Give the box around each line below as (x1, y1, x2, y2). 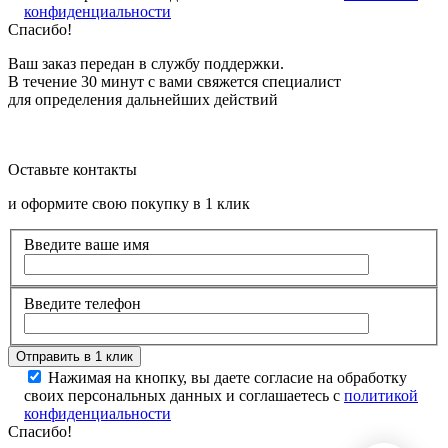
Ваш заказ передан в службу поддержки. (8, 54, 284, 72)
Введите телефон (24, 294, 141, 312)
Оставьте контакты (8, 160, 137, 178)
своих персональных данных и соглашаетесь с (24, 386, 344, 404)
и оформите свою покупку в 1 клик (8, 194, 250, 212)
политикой (344, 386, 418, 404)
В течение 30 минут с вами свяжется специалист (8, 72, 341, 90)
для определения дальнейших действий (8, 90, 278, 108)
